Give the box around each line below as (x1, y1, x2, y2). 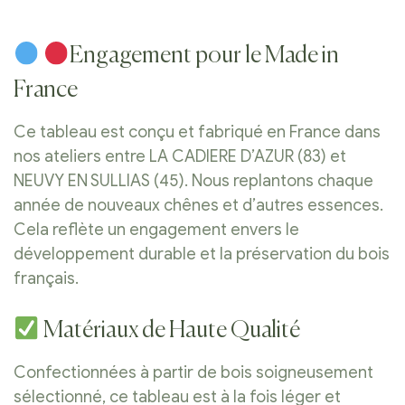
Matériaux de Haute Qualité (40, 319, 301, 344)
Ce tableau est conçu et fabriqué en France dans (14, 121, 381, 142)
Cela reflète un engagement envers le (14, 219, 299, 240)
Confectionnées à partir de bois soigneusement (14, 363, 373, 383)
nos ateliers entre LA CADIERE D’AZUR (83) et (14, 146, 346, 166)
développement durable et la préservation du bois (14, 243, 390, 264)
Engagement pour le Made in (70, 44, 340, 69)
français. (14, 268, 79, 288)
